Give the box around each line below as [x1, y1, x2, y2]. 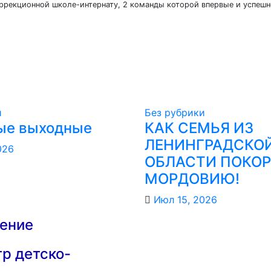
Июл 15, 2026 [154, 193, 217, 206]
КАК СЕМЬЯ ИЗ [145, 119, 253, 137]
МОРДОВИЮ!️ [145, 169, 240, 188]
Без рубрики [145, 106, 205, 119]
